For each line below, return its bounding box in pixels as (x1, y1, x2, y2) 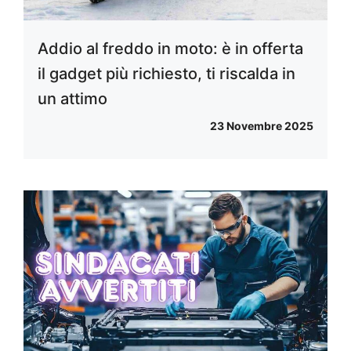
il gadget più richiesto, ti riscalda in (38, 64, 295, 84)
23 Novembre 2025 (210, 119, 313, 133)
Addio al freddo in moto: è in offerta (38, 39, 303, 59)
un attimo (38, 89, 107, 109)
